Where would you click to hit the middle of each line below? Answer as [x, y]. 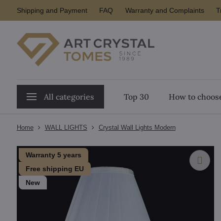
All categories [69, 97]
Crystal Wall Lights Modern [137, 128]
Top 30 [136, 97]
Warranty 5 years [53, 155]
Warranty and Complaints [165, 10]
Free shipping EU [55, 169]
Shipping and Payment [52, 10]
